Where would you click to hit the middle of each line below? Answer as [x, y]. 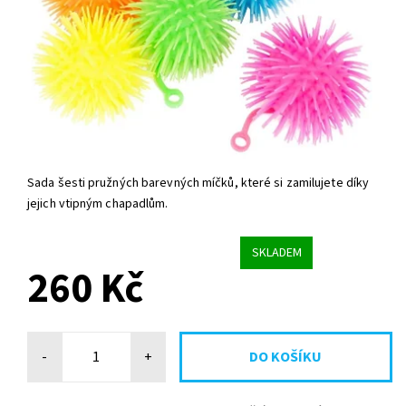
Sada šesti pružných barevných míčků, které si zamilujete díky [198, 184]
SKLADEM [276, 252]
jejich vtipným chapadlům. [98, 204]
